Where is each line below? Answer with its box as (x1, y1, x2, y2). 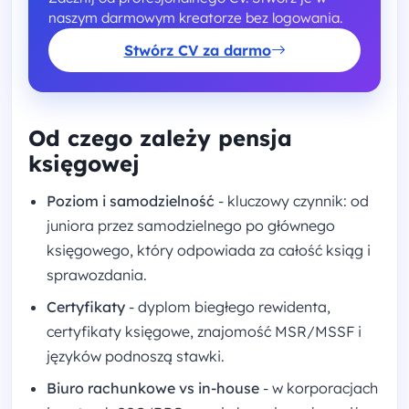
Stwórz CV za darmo (123, 41, 271, 59)
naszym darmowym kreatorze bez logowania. (48, 9, 342, 26)
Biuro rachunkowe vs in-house (47, 379, 259, 397)
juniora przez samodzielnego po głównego (47, 216, 335, 235)
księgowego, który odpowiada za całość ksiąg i (47, 241, 371, 259)
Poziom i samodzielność (47, 192, 215, 210)
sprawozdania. (47, 266, 147, 284)
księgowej (28, 150, 140, 177)
